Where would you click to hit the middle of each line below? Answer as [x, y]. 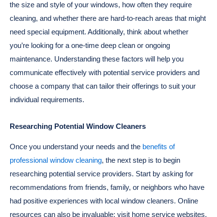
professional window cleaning [56, 160]
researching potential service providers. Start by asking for [101, 174]
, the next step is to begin [141, 160]
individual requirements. [47, 100]
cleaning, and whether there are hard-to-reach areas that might [108, 18]
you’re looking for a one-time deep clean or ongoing [90, 46]
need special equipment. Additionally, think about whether [99, 32]
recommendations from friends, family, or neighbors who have [107, 187]
